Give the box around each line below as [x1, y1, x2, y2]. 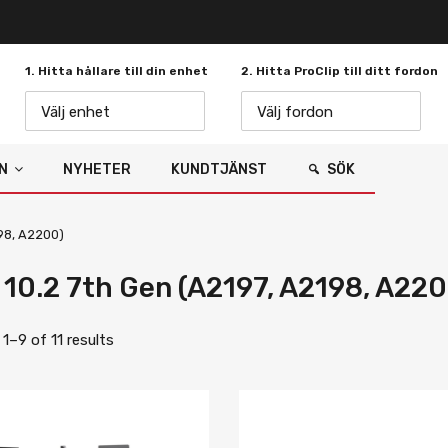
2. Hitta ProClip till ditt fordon [240, 63, 438, 78]
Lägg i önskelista [214, 420, 300, 434]
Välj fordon [256, 102, 333, 121]
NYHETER [63, 161, 131, 178]
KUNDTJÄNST [171, 161, 267, 178]
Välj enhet [41, 102, 110, 121]
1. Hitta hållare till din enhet [25, 63, 208, 78]
